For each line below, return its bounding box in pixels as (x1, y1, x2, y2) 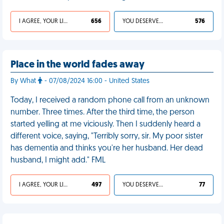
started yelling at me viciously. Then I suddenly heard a (10, 120, 200, 128)
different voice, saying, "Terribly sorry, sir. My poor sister (10, 132, 203, 140)
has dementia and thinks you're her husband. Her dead (10, 144, 203, 152)
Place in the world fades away (10, 60, 144, 70)
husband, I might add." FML (10, 156, 105, 164)
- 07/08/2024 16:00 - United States (42, 77, 149, 85)
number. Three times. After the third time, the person (10, 108, 194, 116)
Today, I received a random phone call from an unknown (10, 96, 209, 104)
